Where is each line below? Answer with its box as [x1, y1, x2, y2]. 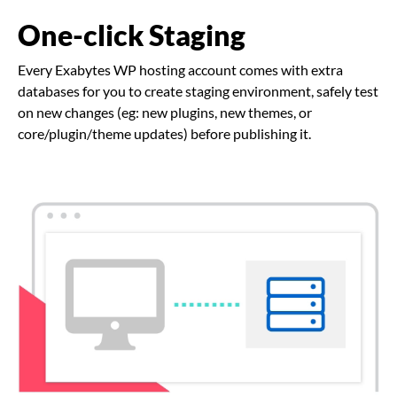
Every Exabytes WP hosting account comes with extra [18, 61, 343, 79]
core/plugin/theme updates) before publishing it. [18, 125, 311, 143]
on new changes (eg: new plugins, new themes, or [18, 104, 312, 121]
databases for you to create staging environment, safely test [18, 82, 378, 100]
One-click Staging [18, 18, 245, 53]
